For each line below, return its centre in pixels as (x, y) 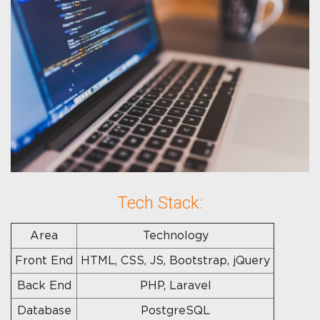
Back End (44, 285)
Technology (175, 235)
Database (44, 310)
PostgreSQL (175, 310)
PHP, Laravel (175, 285)
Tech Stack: (160, 202)
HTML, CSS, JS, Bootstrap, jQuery (175, 260)
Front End (44, 260)
